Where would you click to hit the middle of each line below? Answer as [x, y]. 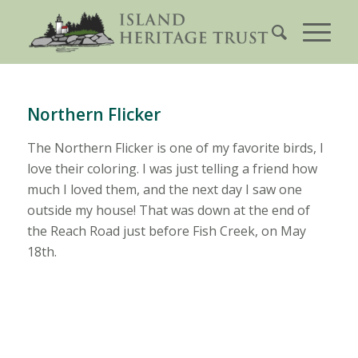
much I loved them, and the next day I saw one [164, 189]
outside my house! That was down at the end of [168, 210]
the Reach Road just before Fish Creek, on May [166, 231]
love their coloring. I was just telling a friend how [172, 169]
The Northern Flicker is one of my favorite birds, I [175, 148]
